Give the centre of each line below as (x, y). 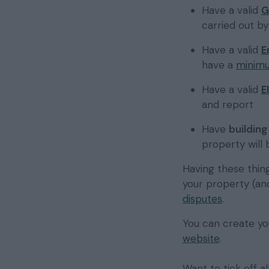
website (201, 239)
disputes (202, 199)
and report (228, 105)
